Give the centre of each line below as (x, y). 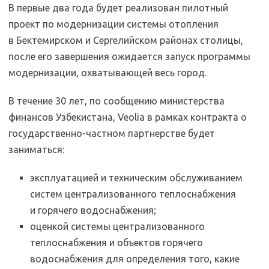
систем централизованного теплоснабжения (133, 194)
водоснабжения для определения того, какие (135, 258)
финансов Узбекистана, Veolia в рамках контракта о (128, 117)
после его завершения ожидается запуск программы (129, 56)
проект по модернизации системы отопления (113, 24)
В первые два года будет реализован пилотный (118, 8)
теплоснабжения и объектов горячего (116, 242)
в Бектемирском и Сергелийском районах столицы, (126, 40)
